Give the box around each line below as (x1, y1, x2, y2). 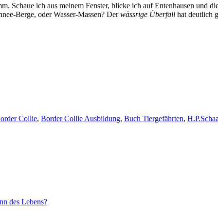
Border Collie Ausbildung (41, 114, 120, 123)
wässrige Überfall (120, 10, 175, 19)
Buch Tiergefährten (124, 114, 183, 123)
